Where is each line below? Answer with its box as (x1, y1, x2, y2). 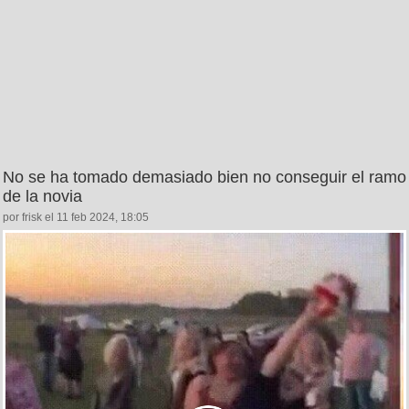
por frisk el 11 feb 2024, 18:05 (3, 211, 149, 225)
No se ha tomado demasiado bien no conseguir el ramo (3, 168, 406, 187)
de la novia (3, 187, 82, 206)
